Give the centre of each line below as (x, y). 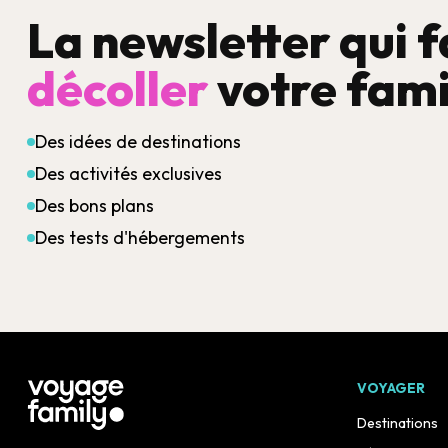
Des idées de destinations (138, 142)
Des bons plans (94, 206)
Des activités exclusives (128, 174)
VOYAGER (391, 387)
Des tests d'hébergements (140, 238)
